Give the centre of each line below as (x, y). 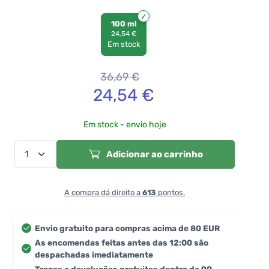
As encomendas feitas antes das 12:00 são (122, 242)
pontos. (171, 192)
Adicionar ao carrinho (153, 154)
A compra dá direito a (103, 192)
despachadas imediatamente (94, 254)
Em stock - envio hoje (125, 124)
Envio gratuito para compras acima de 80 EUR (127, 228)
